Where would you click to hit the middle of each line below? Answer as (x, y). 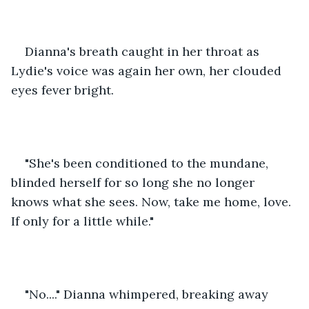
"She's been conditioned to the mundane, (148, 163)
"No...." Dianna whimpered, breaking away (148, 294)
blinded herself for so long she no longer (134, 182)
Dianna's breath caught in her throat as (144, 51)
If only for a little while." (84, 221)
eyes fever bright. (64, 90)
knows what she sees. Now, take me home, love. (153, 201)
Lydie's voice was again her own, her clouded (148, 70)
